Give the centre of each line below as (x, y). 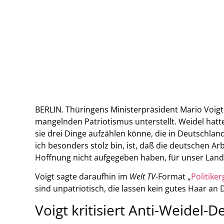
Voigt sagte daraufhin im (82, 177)
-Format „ (173, 177)
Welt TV (142, 177)
